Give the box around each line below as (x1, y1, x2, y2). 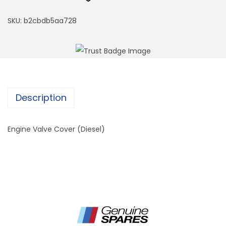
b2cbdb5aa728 (24, 16, 77, 26)
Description (16, 91, 67, 104)
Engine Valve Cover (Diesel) (8, 124, 105, 134)
